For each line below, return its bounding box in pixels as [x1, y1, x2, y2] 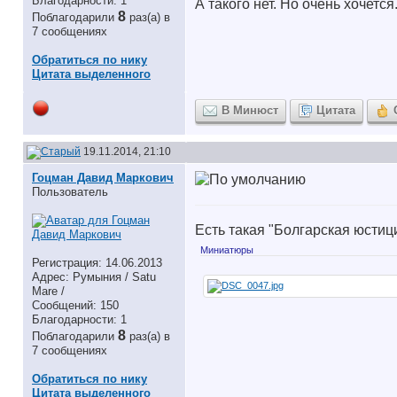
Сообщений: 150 [32, 299, 119, 312]
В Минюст [222, 104, 278, 117]
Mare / [32, 284, 65, 298]
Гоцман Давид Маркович [32, 171, 174, 184]
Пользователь [32, 185, 108, 198]
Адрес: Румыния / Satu [32, 270, 156, 284]
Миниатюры [200, 245, 253, 255]
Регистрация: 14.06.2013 [32, 256, 162, 269]
